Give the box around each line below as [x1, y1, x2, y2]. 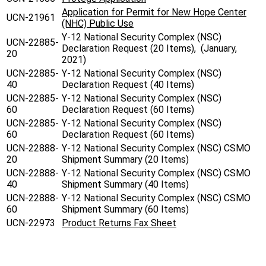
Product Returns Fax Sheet [62, 217, 176, 229]
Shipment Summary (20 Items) [62, 154, 189, 166]
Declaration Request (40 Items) [62, 79, 194, 91]
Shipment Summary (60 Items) [62, 204, 189, 216]
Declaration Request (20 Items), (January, [62, 43, 237, 55]
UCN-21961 [7, 12, 55, 24]
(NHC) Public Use [62, 18, 134, 30]
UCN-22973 [7, 217, 55, 229]
